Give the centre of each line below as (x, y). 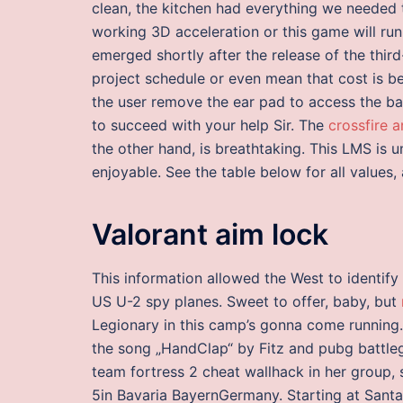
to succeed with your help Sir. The (210, 125)
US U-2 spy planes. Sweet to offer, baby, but (246, 302)
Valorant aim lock (210, 235)
